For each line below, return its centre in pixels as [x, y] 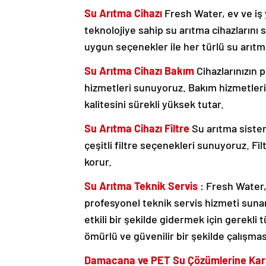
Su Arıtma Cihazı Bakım [139, 71]
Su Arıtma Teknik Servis [142, 186]
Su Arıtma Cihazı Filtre [137, 129]
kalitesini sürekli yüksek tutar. [154, 104]
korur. [98, 162]
